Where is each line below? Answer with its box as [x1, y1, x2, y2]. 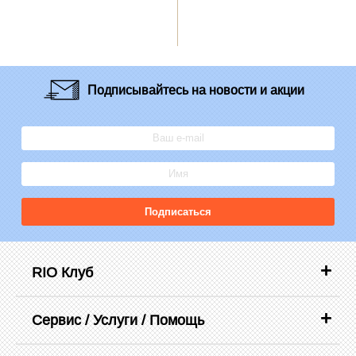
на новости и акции [188, 82, 304, 97]
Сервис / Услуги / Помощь [32, 311, 204, 328]
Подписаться [145, 205, 211, 218]
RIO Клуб [32, 263, 93, 281]
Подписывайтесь [87, 82, 188, 97]
